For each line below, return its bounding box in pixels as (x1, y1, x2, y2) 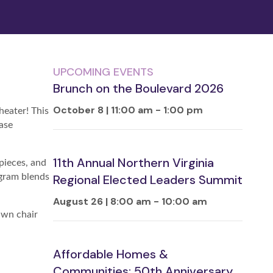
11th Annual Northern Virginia (53, 155, 214, 171)
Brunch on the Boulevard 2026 (53, 80, 224, 97)
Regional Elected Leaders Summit (53, 172, 243, 188)
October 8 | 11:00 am (53, 104, 153, 117)
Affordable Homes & (53, 246, 168, 263)
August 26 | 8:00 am (53, 195, 151, 208)
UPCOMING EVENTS (53, 65, 154, 80)
